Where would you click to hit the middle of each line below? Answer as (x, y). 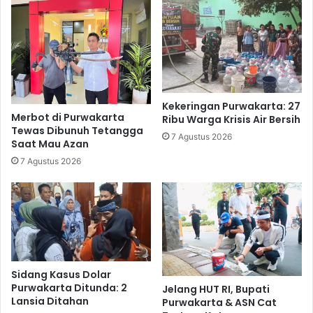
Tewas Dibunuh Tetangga (77, 131)
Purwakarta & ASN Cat (219, 302)
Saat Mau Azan (50, 144)
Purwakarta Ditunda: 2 (69, 287)
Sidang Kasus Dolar (61, 274)
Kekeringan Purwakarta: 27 (231, 106)
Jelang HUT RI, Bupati (216, 289)
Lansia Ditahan (50, 301)
